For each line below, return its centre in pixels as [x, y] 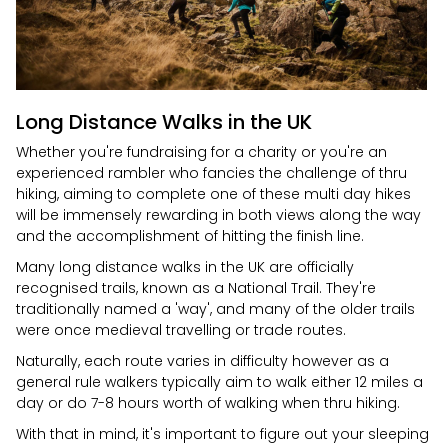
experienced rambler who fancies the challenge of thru [211, 173]
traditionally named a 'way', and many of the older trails [215, 309]
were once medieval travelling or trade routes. [181, 330]
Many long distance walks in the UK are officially [185, 267]
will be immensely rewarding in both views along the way [218, 215]
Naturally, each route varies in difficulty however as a [202, 361]
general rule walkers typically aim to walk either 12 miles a [219, 382]
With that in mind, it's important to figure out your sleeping [222, 434]
